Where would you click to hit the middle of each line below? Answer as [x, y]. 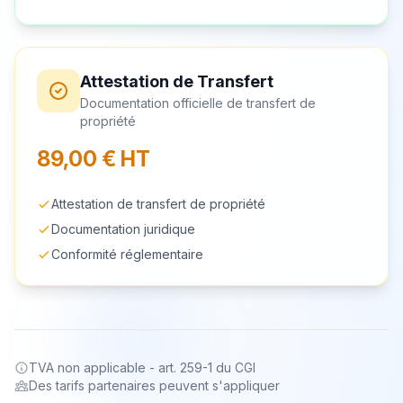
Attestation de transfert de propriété [158, 203]
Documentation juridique [123, 228]
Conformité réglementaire [127, 254]
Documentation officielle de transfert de [198, 103]
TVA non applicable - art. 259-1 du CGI [142, 367]
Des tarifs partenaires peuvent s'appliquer [154, 385]
